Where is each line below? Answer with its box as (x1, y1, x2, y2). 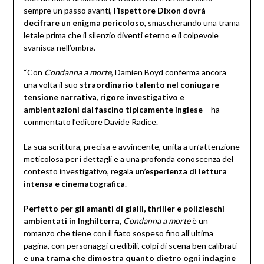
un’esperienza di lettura (134, 166, 227, 177)
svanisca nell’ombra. (23, 42, 95, 53)
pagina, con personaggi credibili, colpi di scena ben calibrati (23, 240, 237, 251)
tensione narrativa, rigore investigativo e (23, 92, 184, 103)
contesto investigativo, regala (23, 166, 135, 177)
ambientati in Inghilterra (23, 216, 120, 226)
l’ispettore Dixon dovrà (113, 5, 206, 16)
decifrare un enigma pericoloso (23, 18, 144, 28)
